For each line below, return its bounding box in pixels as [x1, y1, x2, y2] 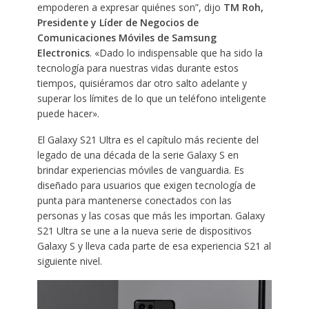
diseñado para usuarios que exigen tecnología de [37, 178, 256, 192]
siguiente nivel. [37, 254, 102, 268]
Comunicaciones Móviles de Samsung [37, 30, 217, 44]
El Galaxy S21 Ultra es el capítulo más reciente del [37, 132, 259, 146]
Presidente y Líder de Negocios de [37, 15, 199, 29]
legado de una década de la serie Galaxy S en [37, 148, 239, 161]
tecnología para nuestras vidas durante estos [37, 61, 239, 74]
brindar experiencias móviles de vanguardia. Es [37, 163, 244, 177]
